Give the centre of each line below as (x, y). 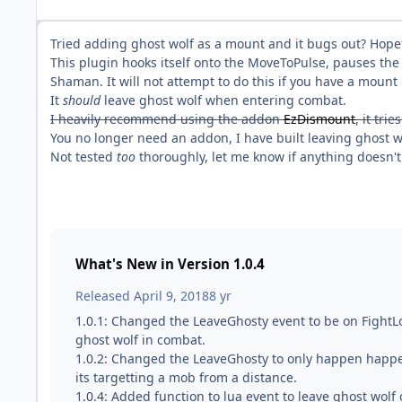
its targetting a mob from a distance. (186, 377)
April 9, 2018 (171, 295)
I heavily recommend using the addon (167, 118)
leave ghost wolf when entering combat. (223, 100)
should (82, 100)
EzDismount (319, 118)
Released (105, 295)
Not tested (83, 156)
